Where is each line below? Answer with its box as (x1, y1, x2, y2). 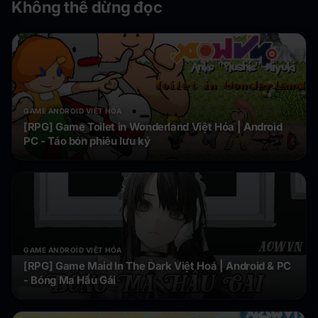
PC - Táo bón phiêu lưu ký (23, 134, 150, 148)
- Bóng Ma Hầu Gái (23, 273, 116, 287)
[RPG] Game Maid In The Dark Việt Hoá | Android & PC (23, 259, 292, 273)
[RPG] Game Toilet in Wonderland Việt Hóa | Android (23, 120, 283, 134)
